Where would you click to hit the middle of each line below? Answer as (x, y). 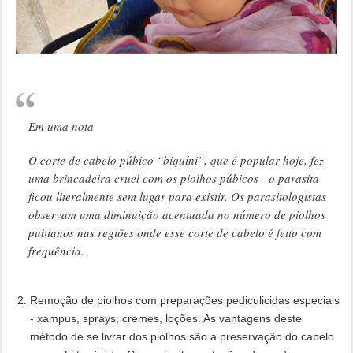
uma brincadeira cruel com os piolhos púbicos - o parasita (173, 178)
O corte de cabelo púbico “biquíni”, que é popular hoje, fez (176, 160)
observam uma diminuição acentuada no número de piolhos (176, 215)
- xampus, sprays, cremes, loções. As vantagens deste (165, 319)
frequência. (56, 251)
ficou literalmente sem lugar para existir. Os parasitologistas (177, 197)
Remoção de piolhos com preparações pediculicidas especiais (184, 301)
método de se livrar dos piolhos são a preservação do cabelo (182, 337)
